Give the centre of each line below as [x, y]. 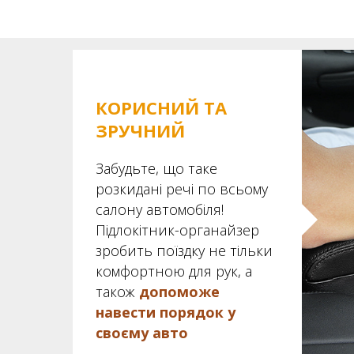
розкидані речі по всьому [182, 189]
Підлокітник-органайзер [177, 230]
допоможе [179, 292]
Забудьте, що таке [156, 168]
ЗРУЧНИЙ [140, 130]
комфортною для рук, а [174, 271]
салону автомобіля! [160, 209]
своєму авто [142, 333]
